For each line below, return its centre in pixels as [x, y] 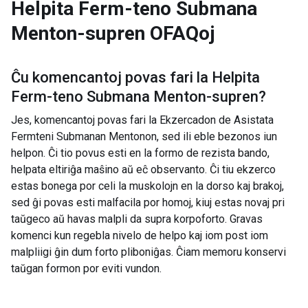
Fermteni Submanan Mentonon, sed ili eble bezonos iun [144, 136]
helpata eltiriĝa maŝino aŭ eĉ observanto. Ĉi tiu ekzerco [143, 169]
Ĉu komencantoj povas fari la [110, 77]
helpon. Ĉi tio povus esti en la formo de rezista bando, [140, 153]
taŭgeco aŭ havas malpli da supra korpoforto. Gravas [137, 219]
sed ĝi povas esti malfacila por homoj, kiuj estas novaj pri [148, 202]
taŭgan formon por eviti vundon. [86, 268]
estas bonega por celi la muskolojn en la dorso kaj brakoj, [147, 186]
